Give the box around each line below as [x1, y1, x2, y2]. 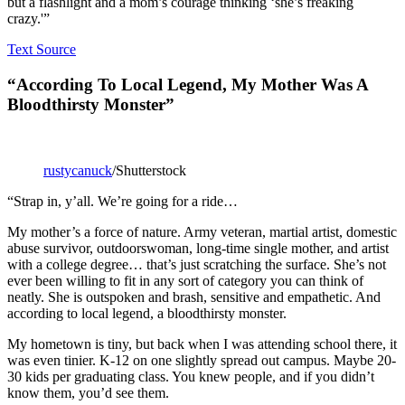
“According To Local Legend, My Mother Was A [7, 75, 368, 95]
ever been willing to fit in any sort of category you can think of [7, 272, 363, 288]
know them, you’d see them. [7, 384, 169, 400]
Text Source [7, 42, 76, 58]
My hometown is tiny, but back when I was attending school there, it [7, 335, 397, 352]
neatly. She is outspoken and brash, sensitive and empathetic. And [7, 288, 381, 305]
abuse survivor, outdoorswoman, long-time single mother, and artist [7, 240, 389, 256]
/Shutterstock [112, 162, 186, 178]
